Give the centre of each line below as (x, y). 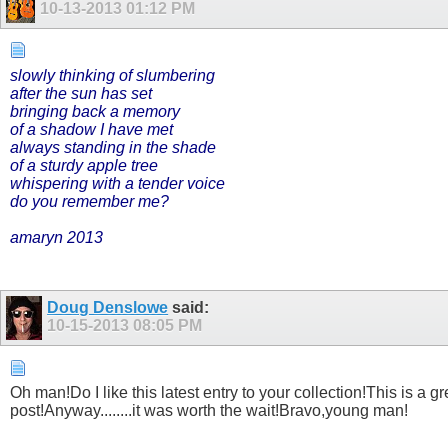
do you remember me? (89, 201)
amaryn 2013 (56, 237)
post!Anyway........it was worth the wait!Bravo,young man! (209, 411)
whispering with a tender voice (117, 183)
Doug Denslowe (108, 307)
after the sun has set (81, 93)
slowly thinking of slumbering (112, 75)
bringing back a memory (95, 111)
